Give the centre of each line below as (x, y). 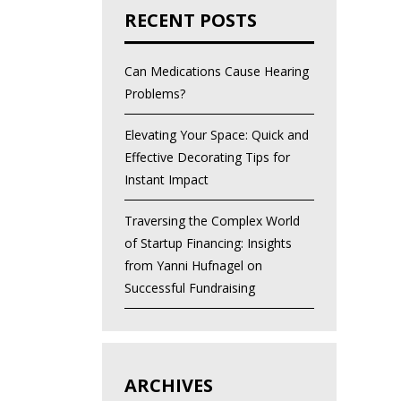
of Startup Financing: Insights (208, 243)
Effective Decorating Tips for (207, 158)
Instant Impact (166, 180)
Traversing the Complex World (212, 221)
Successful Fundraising (189, 288)
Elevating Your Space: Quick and (216, 135)
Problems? (154, 94)
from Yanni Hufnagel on (193, 266)
